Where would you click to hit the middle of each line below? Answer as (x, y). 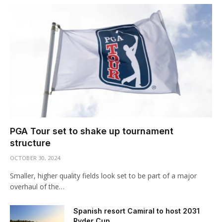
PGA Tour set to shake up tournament (92, 131)
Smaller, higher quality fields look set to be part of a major (103, 176)
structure (30, 143)
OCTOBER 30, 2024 (35, 158)
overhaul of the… (37, 187)
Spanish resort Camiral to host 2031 (137, 211)
